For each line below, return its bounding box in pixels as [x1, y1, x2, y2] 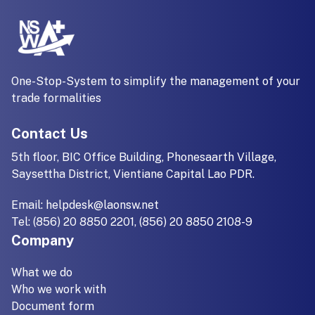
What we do [11, 266, 72, 279]
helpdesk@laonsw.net [46, 198, 159, 212]
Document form [11, 300, 94, 313]
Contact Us [11, 125, 88, 142]
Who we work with [11, 283, 106, 296]
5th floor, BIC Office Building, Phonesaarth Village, [11, 150, 276, 164]
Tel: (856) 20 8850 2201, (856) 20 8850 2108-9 [11, 215, 252, 229]
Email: [11, 198, 46, 212]
